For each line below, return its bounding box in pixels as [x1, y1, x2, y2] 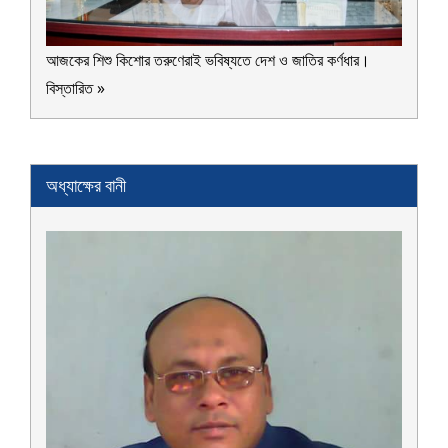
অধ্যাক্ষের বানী [46, 174, 126, 197]
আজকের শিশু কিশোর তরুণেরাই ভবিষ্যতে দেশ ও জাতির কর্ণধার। [46, 48, 374, 71]
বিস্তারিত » [46, 76, 105, 99]
